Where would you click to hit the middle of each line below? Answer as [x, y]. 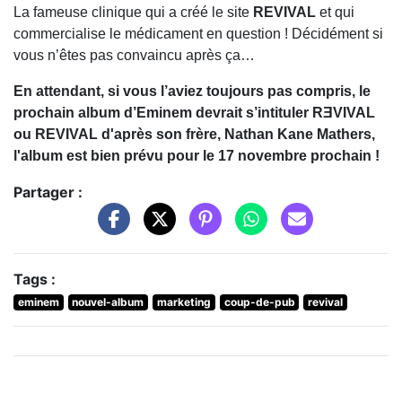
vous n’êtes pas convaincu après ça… [136, 55]
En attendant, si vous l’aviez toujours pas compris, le [192, 91]
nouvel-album [108, 301]
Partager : [48, 192]
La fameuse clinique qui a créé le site [131, 12]
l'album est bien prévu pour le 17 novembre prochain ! [197, 155]
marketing [184, 301]
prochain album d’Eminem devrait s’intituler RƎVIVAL [194, 112]
